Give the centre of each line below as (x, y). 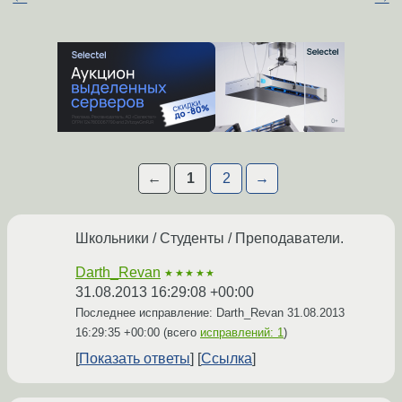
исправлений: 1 (242, 333)
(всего (180, 333)
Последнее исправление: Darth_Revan (181, 313)
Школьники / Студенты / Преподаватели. (210, 239)
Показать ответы (135, 359)
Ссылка (227, 359)
